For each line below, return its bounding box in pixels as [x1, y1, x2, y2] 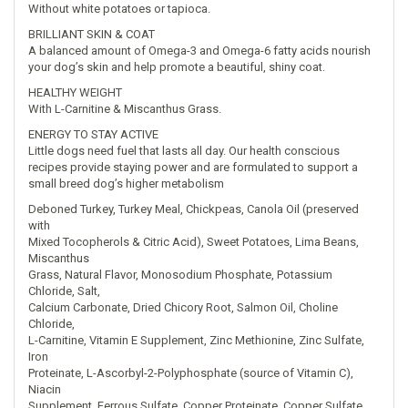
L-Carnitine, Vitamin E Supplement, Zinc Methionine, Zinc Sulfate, [28, 333, 364, 347]
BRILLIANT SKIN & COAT [28, 27, 155, 41]
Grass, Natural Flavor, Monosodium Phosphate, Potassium [28, 268, 332, 281]
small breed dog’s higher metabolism [28, 177, 224, 190]
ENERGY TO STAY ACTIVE [28, 127, 158, 141]
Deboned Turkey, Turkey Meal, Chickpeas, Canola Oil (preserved [28, 202, 359, 216]
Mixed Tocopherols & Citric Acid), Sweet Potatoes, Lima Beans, [28, 235, 359, 249]
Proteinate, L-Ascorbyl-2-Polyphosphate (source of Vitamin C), [28, 366, 353, 380]
